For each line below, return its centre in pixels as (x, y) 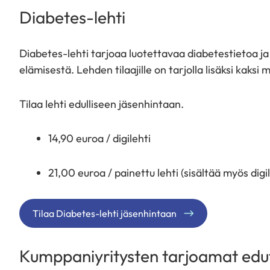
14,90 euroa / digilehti (101, 138)
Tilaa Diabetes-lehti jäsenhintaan (105, 213)
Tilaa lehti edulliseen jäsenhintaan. (103, 104)
